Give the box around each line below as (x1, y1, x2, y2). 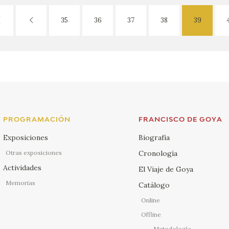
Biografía (138, 132, 170, 142)
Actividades (3, 163, 42, 172)
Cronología (138, 148, 177, 158)
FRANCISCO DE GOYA (138, 116, 222, 123)
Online (141, 196, 160, 204)
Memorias (6, 178, 36, 187)
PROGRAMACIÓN (3, 116, 71, 123)
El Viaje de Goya (138, 164, 193, 174)
